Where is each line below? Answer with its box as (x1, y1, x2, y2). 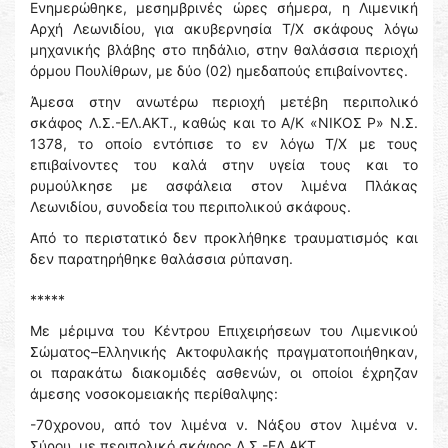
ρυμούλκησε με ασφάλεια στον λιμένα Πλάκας (30, 177, 418, 195)
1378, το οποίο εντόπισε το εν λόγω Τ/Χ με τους (30, 135, 418, 153)
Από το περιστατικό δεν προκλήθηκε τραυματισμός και (30, 229, 418, 247)
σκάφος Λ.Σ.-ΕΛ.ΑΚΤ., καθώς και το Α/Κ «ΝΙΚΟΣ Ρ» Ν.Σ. (30, 114, 418, 132)
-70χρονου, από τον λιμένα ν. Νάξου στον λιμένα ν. (30, 416, 418, 434)
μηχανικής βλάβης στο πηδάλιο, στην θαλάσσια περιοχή (30, 41, 418, 59)
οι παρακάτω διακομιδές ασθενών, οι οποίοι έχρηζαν (30, 364, 418, 382)
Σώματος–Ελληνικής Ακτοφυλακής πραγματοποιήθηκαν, (30, 343, 418, 361)
